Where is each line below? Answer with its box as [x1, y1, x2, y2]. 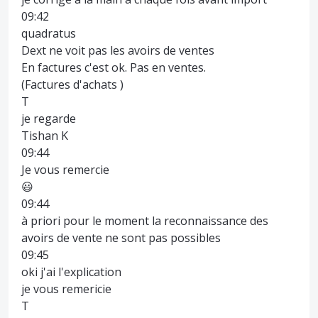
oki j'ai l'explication [21, 263, 121, 280]
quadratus [21, 25, 76, 41]
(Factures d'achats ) [21, 76, 124, 92]
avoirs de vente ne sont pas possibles [21, 229, 221, 246]
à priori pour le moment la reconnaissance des [21, 212, 268, 229]
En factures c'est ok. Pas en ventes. [21, 59, 206, 75]
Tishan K [21, 127, 68, 143]
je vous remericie [21, 280, 111, 297]
